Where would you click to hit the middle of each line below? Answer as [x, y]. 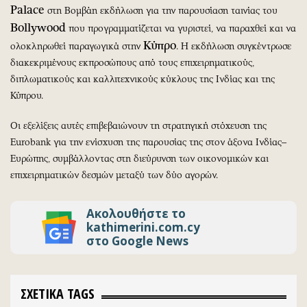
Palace [27, 9]
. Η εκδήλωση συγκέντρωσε [234, 46]
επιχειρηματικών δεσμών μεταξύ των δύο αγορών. [114, 175]
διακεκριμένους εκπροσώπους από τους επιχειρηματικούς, [132, 62]
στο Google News [137, 241]
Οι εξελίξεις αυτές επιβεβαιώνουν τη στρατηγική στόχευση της [138, 125]
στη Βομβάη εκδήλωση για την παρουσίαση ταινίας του [161, 10]
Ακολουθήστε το [136, 213]
